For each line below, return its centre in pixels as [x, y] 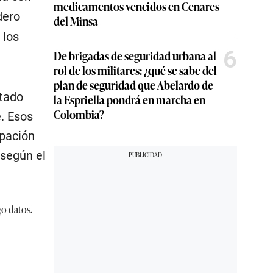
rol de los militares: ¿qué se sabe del [135, 70]
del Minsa [76, 21]
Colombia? [79, 114]
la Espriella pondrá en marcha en [129, 100]
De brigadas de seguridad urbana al [135, 56]
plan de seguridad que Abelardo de [133, 85]
